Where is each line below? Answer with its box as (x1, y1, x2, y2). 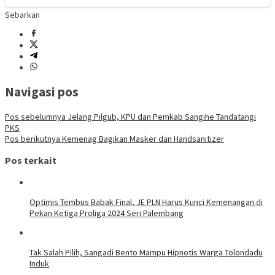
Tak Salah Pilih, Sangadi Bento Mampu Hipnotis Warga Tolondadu (29, 246, 263, 258)
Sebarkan (5, 9, 40, 20)
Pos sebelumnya (5, 110, 66, 122)
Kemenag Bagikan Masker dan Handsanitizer (60, 133, 224, 144)
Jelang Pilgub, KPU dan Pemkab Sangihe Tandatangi (66, 110, 256, 122)
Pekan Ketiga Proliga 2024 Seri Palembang (29, 207, 184, 219)
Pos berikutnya (5, 133, 60, 144)
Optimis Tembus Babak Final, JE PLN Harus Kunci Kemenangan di (29, 196, 263, 207)
